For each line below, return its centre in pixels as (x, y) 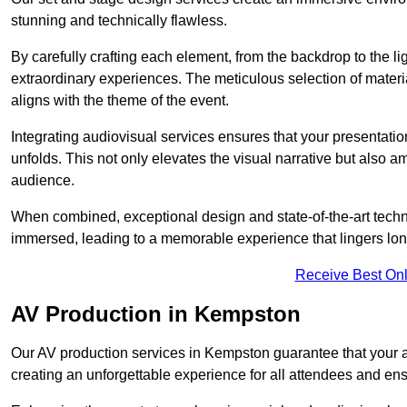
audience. (43, 181)
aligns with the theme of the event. (120, 101)
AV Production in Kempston (156, 314)
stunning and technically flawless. (119, 21)
